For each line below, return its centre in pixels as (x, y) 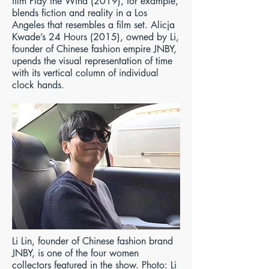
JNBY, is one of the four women (75, 253)
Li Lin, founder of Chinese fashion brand (92, 241)
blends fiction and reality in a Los (80, 13)
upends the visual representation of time (92, 61)
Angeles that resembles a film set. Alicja (93, 25)
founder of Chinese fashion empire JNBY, (94, 49)
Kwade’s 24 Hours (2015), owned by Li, (95, 37)
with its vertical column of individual (85, 73)
